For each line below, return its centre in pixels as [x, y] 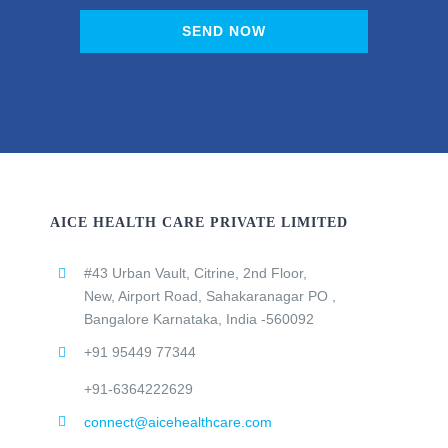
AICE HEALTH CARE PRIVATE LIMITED [198, 222]
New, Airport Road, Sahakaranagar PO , [209, 295]
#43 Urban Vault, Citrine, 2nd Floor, [195, 272]
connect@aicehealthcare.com [177, 421]
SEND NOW [224, 30]
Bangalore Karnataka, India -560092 [198, 318]
